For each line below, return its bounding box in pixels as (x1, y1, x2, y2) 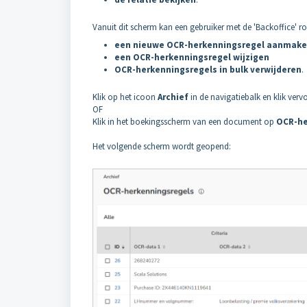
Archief (158, 91, 191, 103)
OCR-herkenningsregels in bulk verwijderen (114, 64, 302, 75)
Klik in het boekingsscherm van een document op (93, 116, 276, 127)
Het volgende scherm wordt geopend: (93, 140, 231, 152)
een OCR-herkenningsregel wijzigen (114, 51, 269, 63)
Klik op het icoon (93, 91, 158, 103)
